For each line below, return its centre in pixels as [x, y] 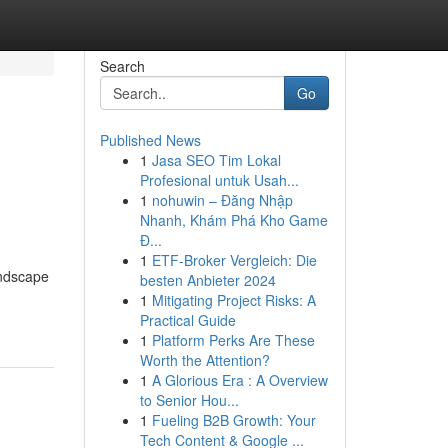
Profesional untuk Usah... [219, 180]
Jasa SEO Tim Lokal [216, 160]
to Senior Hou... [189, 400]
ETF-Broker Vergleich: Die [234, 260]
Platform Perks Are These [233, 340]
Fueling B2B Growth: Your [233, 420]
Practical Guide [187, 320]
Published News [150, 140]
